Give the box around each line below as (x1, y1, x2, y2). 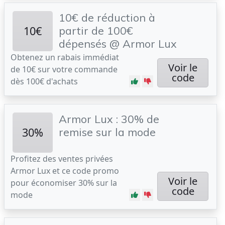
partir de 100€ (59, 24, 133, 37)
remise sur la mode (59, 125, 156, 139)
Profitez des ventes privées (11, 153, 113, 164)
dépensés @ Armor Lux (59, 37, 177, 50)
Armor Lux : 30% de (59, 112, 159, 126)
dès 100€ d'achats (11, 76, 78, 87)
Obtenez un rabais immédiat (11, 52, 119, 63)
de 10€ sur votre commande (11, 64, 118, 75)
